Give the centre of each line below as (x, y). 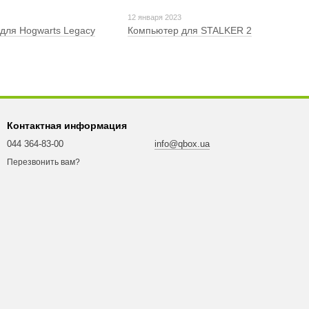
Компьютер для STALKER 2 (190, 30)
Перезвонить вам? (43, 162)
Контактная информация (67, 126)
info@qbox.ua (182, 144)
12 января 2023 (155, 17)
